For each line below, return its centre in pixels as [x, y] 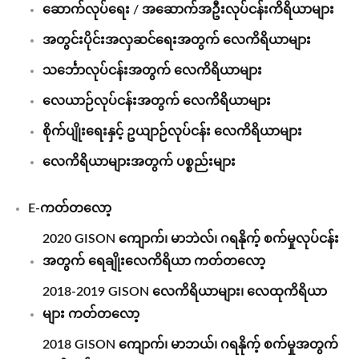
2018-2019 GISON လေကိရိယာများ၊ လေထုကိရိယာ [185, 292]
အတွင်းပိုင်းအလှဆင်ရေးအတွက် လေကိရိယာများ [177, 40]
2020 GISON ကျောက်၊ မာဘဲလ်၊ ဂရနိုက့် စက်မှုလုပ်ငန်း [191, 239]
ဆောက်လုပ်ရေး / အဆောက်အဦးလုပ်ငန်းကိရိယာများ [188, 10]
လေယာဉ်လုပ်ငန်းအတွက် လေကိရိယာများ [157, 101]
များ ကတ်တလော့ [91, 314]
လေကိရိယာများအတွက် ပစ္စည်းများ [139, 162]
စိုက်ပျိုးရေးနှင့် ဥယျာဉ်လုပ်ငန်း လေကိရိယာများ [172, 131]
